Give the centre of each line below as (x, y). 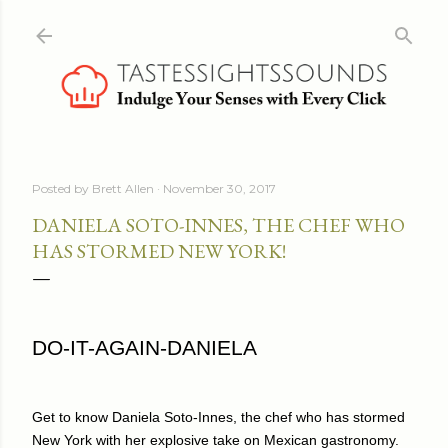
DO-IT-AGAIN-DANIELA (144, 348)
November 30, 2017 (219, 188)
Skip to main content (224, 25)
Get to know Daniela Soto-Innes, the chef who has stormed (218, 416)
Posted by (62, 188)
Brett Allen (123, 188)
